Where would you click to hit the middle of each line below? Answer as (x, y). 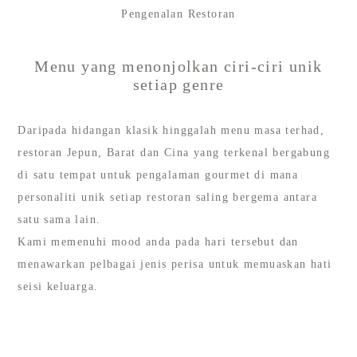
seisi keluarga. (58, 287)
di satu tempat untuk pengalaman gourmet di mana (158, 175)
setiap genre (178, 85)
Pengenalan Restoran (178, 14)
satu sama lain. (59, 220)
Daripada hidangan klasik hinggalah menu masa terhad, (171, 131)
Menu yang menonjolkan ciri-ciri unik (178, 67)
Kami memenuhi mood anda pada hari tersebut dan (158, 242)
